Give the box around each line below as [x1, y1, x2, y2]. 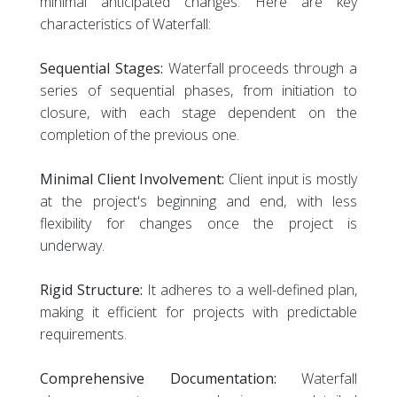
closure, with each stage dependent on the [40, 103, 357, 123]
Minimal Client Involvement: [40, 169, 225, 190]
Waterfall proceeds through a [162, 58, 358, 79]
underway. [40, 236, 105, 256]
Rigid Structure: [40, 280, 144, 300]
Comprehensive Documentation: [40, 369, 276, 389]
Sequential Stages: [40, 58, 163, 79]
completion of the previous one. [40, 125, 239, 145]
